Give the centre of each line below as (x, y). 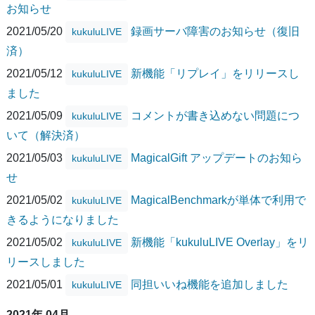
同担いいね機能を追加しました (210, 284)
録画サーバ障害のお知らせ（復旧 (215, 31)
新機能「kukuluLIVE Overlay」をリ (220, 242)
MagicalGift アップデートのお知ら (217, 157)
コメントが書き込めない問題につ (215, 115)
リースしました (46, 262)
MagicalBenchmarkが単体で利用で (218, 200)
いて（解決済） (46, 136)
